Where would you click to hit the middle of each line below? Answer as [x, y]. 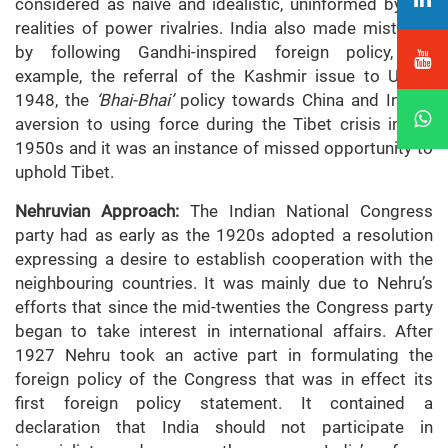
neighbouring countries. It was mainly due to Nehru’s [224, 283]
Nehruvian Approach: [97, 211]
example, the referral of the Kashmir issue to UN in [224, 76]
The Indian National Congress [306, 211]
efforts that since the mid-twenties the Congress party [224, 307]
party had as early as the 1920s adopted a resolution [224, 235]
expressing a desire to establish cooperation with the [224, 259]
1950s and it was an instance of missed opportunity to [224, 148]
